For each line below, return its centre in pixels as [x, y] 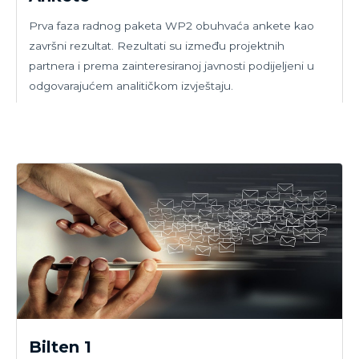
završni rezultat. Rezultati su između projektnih [157, 45]
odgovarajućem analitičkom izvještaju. [131, 85]
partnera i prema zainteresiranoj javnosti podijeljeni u [171, 65]
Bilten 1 [60, 347]
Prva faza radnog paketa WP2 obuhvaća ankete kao [171, 25]
